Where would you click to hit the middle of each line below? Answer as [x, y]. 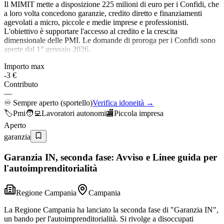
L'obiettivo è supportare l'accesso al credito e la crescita [91, 31]
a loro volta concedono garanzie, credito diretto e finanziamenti [103, 13]
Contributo [21, 84]
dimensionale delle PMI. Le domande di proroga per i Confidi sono [110, 40]
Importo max [24, 66]
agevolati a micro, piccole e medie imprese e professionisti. [96, 22]
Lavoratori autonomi [74, 113]
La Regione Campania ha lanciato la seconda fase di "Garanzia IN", [111, 209]
